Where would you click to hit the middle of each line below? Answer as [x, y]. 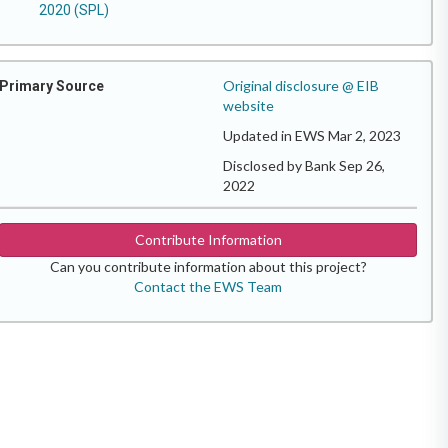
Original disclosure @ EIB [301, 86]
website [248, 106]
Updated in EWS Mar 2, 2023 [312, 136]
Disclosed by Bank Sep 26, [304, 166]
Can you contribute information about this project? [208, 267]
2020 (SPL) [74, 10]
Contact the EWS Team [208, 287]
